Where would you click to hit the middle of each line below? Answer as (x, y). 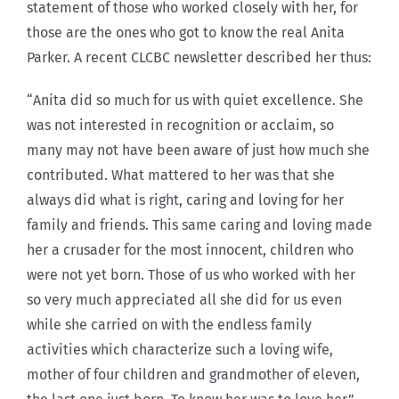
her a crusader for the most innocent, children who (190, 249)
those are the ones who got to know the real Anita (186, 32)
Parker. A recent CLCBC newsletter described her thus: (199, 57)
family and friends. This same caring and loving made (199, 224)
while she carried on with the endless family (169, 324)
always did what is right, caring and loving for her (185, 199)
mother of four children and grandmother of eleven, (193, 374)
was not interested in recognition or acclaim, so (180, 125)
